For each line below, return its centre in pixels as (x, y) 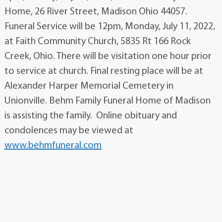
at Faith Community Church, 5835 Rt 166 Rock (97, 41)
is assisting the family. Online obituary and (90, 116)
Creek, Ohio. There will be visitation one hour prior (108, 56)
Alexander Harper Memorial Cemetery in (89, 86)
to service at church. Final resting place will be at (104, 71)
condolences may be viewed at (69, 131)
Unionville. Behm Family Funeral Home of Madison (107, 101)
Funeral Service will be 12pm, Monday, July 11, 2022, (110, 27)
